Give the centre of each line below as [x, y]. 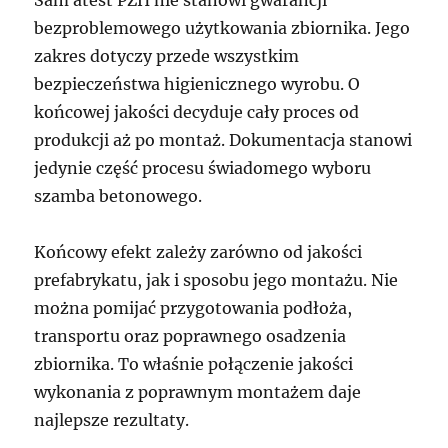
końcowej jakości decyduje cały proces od [197, 112]
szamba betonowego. [118, 196]
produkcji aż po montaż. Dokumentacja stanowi [223, 140]
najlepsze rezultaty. [112, 420]
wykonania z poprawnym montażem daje [198, 392]
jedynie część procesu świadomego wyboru [203, 168]
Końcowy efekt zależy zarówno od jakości [198, 252]
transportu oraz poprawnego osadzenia [190, 336]
